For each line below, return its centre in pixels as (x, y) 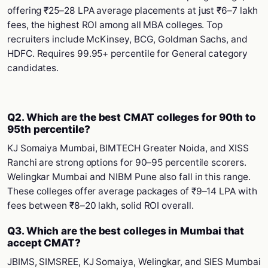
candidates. (33, 68)
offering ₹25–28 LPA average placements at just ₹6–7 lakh (133, 10)
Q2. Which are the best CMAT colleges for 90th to (132, 117)
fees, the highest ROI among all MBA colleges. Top (115, 25)
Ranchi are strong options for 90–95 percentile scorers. (127, 162)
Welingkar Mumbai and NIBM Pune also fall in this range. (129, 177)
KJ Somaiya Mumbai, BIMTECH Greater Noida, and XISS (128, 148)
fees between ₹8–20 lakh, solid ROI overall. (100, 205)
